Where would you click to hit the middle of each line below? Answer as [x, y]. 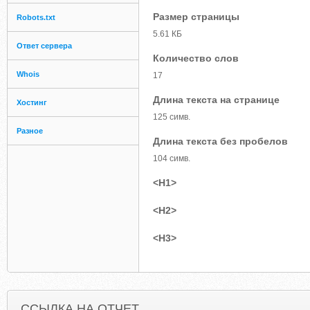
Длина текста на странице [216, 100]
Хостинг [32, 102]
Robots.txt [36, 17]
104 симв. [172, 158]
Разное [30, 131]
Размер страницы [196, 17]
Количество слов [196, 58]
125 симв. [172, 117]
